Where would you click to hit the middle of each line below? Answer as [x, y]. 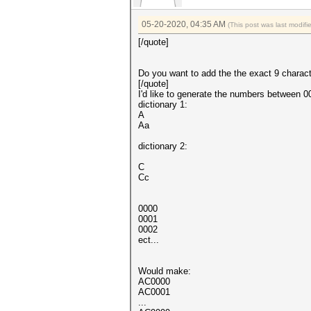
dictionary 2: [163, 146]
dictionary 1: [163, 104]
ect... [149, 240]
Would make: [165, 271]
